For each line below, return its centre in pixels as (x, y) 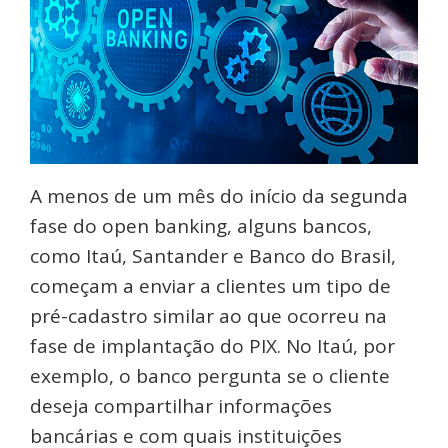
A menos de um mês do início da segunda (219, 196)
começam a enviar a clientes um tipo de (210, 286)
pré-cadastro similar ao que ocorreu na (208, 316)
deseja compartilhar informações (181, 406)
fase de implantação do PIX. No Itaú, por (212, 346)
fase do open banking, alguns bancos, (201, 226)
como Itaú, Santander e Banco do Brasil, (213, 256)
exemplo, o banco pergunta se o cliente (210, 376)
